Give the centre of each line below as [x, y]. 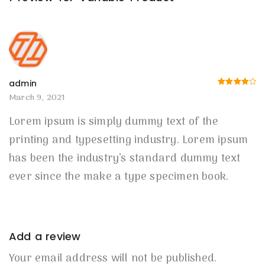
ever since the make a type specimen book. [119, 177]
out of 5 [232, 99]
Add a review [45, 237]
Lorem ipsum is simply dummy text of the [114, 122]
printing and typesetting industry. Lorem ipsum [129, 141]
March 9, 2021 [37, 98]
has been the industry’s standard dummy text [125, 159]
